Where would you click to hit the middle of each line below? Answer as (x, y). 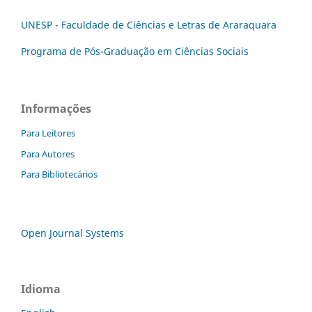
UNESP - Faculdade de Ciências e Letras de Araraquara (149, 24)
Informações (56, 108)
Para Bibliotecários (59, 174)
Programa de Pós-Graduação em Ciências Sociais (135, 51)
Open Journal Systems (72, 233)
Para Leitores (48, 133)
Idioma (41, 289)
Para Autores (48, 154)
